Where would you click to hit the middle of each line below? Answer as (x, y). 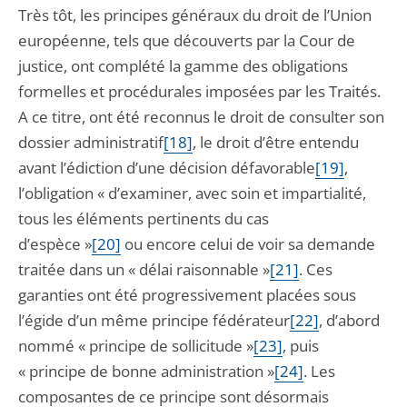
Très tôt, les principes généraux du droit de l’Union (195, 15)
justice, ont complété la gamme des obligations (183, 66)
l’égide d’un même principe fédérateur (154, 320)
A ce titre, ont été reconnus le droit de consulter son (201, 117)
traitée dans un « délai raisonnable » (144, 269)
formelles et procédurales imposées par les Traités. (199, 91)
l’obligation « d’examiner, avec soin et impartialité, (192, 193)
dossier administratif (91, 142)
